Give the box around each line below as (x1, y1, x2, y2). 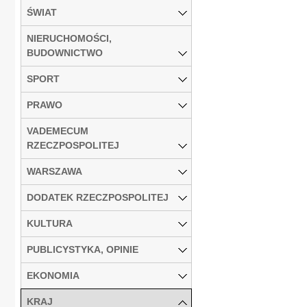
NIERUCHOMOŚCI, (27, 32, 112, 44)
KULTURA (27, 217, 73, 229)
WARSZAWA (27, 165, 82, 177)
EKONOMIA (27, 269, 79, 281)
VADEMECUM (27, 125, 88, 136)
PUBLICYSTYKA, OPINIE (27, 243, 138, 255)
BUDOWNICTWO (27, 47, 103, 58)
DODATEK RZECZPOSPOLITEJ (27, 191, 169, 203)
